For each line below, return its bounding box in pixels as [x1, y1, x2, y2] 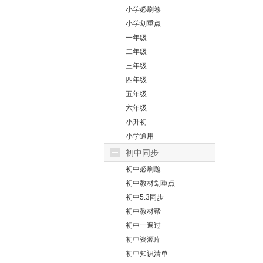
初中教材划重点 [126, 179, 175, 187]
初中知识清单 [126, 249, 168, 258]
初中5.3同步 [126, 193, 164, 201]
